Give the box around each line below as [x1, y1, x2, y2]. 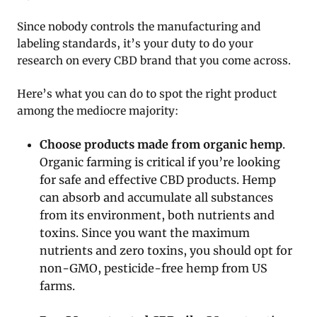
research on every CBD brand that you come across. [17, 54, 291, 68]
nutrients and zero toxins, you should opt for [40, 243, 293, 258]
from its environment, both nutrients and [40, 208, 275, 223]
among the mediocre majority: [17, 104, 178, 118]
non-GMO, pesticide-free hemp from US [40, 261, 268, 276]
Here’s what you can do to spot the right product [17, 87, 277, 101]
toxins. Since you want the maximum [40, 226, 250, 241]
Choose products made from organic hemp [40, 137, 283, 152]
